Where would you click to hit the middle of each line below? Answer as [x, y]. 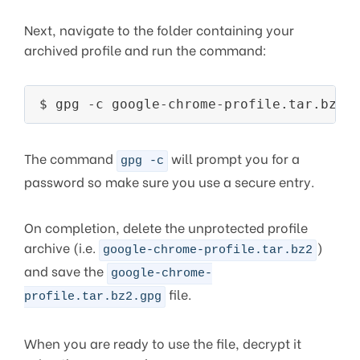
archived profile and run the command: [145, 49]
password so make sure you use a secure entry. [169, 181]
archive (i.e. [61, 247]
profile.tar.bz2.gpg [93, 297]
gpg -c [142, 161]
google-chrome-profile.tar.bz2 [208, 250]
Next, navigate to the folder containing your [159, 29]
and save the [65, 270]
